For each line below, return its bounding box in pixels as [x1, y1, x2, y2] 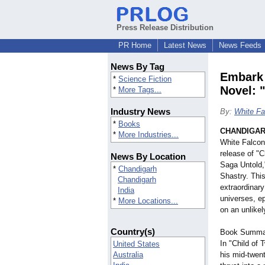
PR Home [118, 41, 151, 50]
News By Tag [111, 62, 164, 72]
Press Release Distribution [117, 23, 214, 32]
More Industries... [118, 130, 179, 140]
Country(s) [111, 227, 155, 237]
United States [113, 240, 160, 249]
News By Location [111, 151, 186, 162]
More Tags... [118, 85, 161, 95]
